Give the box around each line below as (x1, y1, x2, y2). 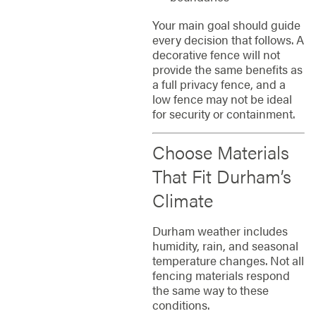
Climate (152, 186, 213, 213)
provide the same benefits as (152, 60, 303, 78)
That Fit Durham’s (152, 162, 291, 189)
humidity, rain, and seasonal (152, 237, 298, 255)
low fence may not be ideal (152, 90, 292, 107)
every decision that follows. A (152, 30, 304, 48)
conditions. (152, 296, 209, 314)
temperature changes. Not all (152, 252, 304, 269)
